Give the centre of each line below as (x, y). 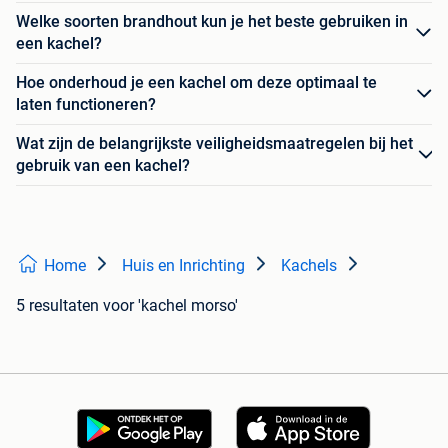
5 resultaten (57, 305)
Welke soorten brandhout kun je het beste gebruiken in (212, 21)
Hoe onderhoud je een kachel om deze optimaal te (196, 82)
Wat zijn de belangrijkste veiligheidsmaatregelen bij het (214, 143)
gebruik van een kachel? (103, 165)
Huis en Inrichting (183, 265)
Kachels (309, 265)
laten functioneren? (86, 104)
